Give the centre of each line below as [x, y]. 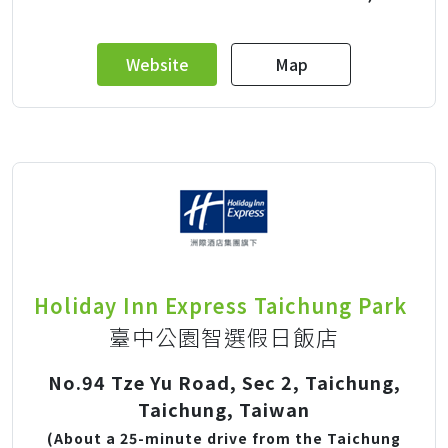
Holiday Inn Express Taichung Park [220, 305]
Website [157, 63]
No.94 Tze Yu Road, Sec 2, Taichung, [224, 381]
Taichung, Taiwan [224, 408]
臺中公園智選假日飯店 [224, 336]
